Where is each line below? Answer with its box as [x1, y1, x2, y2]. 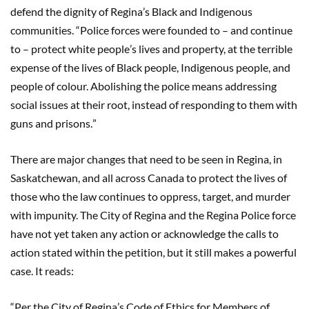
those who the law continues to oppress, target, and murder [10, 189, 290, 203]
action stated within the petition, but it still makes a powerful [10, 245, 297, 259]
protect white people [31, 41, 130, 55]
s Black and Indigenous [145, 4, 252, 18]
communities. [10, 23, 76, 37]
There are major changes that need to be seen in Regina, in [10, 152, 282, 166]
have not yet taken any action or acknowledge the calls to [10, 226, 279, 240]
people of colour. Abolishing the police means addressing [10, 79, 277, 92]
